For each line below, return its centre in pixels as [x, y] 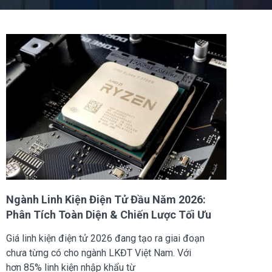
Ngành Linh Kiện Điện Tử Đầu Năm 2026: [106, 199]
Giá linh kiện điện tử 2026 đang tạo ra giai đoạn [105, 238]
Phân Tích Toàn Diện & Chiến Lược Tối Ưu [109, 214]
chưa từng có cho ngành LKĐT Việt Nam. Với [99, 253]
